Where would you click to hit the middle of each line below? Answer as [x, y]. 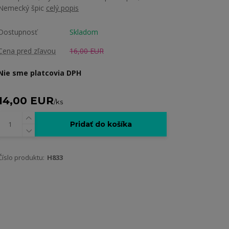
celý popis [62, 8]
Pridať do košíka [101, 124]
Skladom [84, 32]
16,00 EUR [87, 51]
